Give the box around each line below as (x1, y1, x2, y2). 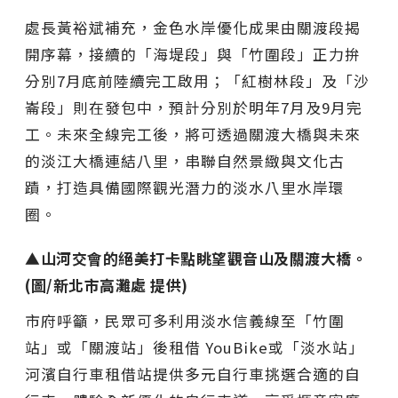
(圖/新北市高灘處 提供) (25, 274, 188, 296)
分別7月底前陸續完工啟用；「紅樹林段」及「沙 (25, 69, 370, 92)
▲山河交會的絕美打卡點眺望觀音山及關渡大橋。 (25, 247, 367, 269)
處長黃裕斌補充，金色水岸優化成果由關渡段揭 (25, 16, 361, 38)
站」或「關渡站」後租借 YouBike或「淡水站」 (25, 336, 364, 358)
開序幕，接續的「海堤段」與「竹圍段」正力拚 (25, 43, 361, 65)
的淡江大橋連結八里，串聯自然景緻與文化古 (25, 149, 345, 171)
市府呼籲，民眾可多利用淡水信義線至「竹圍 (25, 309, 345, 331)
